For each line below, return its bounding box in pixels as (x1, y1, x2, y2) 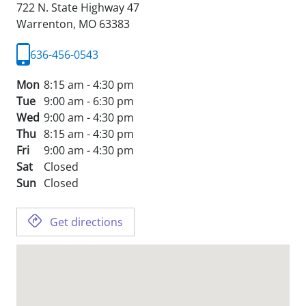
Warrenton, (16, 16, 79, 31)
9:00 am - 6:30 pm (44, 94, 134, 109)
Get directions (50, 214, 123, 229)
